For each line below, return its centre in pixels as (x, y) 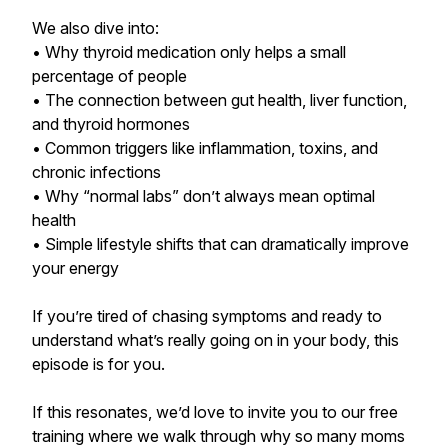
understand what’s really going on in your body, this (215, 340)
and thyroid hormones (111, 124)
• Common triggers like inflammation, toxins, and (205, 148)
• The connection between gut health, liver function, (219, 100)
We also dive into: (95, 28)
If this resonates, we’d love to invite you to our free (215, 412)
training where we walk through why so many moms (218, 436)
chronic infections (96, 172)
